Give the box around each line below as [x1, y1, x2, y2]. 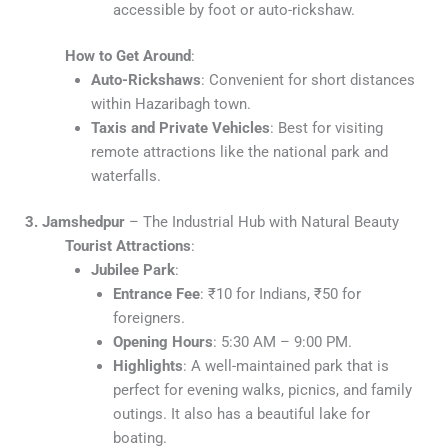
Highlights [112, 356, 183, 375]
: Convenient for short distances [200, 70, 415, 89]
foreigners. [112, 308, 185, 327]
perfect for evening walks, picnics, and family [112, 380, 412, 399]
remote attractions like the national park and [90, 142, 388, 161]
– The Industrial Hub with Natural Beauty [125, 212, 399, 231]
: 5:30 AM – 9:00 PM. [212, 332, 352, 351]
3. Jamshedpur [25, 212, 125, 231]
